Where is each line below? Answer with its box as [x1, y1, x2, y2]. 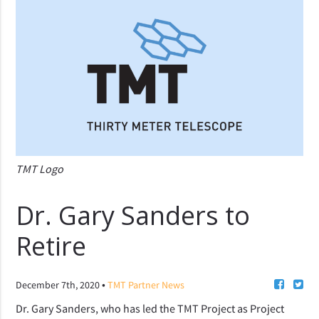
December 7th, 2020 [16, 278, 103, 291]
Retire [16, 228, 87, 263]
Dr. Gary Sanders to [16, 197, 251, 233]
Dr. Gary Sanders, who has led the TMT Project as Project [16, 300, 285, 315]
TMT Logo [16, 161, 64, 176]
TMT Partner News [108, 278, 185, 291]
